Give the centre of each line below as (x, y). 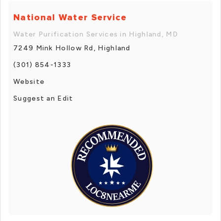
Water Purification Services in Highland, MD (96, 34)
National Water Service (70, 17)
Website (29, 81)
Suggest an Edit (43, 98)
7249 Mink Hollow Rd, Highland (72, 48)
